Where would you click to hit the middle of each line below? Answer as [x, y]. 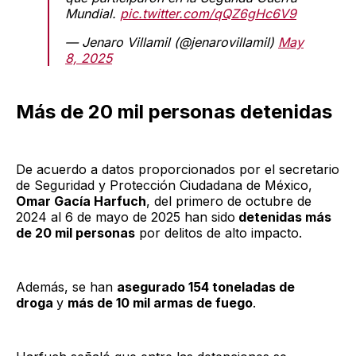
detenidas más [283, 217]
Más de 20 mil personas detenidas [174, 112]
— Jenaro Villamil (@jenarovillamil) [172, 43]
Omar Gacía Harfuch [81, 201]
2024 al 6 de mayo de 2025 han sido [126, 217]
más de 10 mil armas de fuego [160, 303]
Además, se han [66, 287]
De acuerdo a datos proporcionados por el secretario [178, 170]
